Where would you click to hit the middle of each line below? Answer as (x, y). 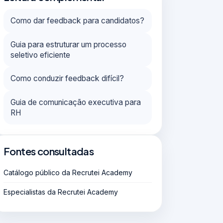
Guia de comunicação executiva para (76, 102)
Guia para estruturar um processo (68, 44)
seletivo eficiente (40, 55)
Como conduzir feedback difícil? (67, 78)
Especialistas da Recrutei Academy (61, 192)
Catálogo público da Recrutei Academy (68, 172)
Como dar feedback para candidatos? (77, 20)
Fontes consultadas (49, 151)
